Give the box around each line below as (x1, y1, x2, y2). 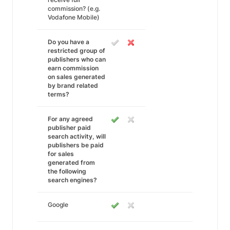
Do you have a (48, 38, 89, 46)
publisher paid (48, 124, 91, 131)
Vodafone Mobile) (48, 13, 100, 21)
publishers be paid (48, 141, 104, 149)
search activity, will (48, 132, 106, 140)
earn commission (48, 64, 99, 72)
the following (48, 167, 86, 175)
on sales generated (48, 73, 105, 81)
